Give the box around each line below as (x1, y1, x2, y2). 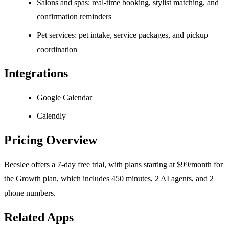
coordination (37, 44, 77, 54)
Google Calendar (37, 93, 92, 102)
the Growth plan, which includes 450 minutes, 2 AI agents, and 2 (4, 174, 214, 184)
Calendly (37, 111, 66, 121)
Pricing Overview (4, 133, 97, 147)
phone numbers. (4, 189, 56, 198)
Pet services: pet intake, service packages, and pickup (37, 30, 208, 39)
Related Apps (4, 211, 74, 224)
